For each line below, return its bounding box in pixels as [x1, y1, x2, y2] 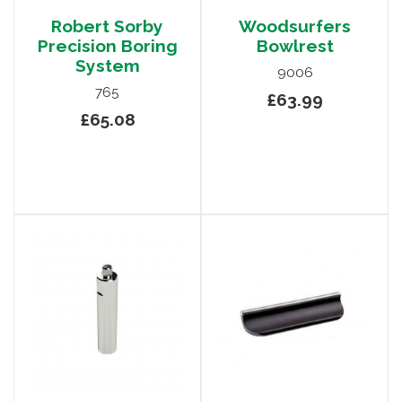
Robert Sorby [51, 16, 163, 37]
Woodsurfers [239, 16, 351, 37]
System [74, 56, 140, 76]
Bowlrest [256, 36, 334, 57]
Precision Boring [37, 36, 178, 57]
